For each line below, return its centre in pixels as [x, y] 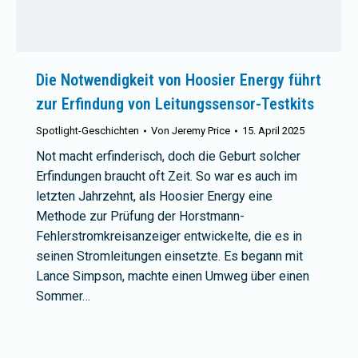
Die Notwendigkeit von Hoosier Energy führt [179, 80]
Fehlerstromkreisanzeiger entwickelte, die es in [169, 236]
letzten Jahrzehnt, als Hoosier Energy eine [154, 196]
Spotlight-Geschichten [88, 130]
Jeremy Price [201, 130]
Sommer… [63, 296]
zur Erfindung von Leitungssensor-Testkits [175, 103]
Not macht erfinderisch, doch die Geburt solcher [168, 156]
